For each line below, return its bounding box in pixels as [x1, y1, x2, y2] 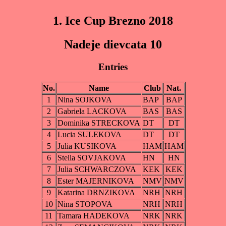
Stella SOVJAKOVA [57, 153, 126, 162]
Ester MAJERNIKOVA [57, 177, 134, 186]
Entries [98, 61, 128, 72]
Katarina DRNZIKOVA [57, 188, 135, 197]
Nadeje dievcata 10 [64, 37, 162, 51]
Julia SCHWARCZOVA [57, 165, 136, 174]
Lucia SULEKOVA [57, 130, 122, 139]
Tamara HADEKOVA [57, 211, 130, 220]
